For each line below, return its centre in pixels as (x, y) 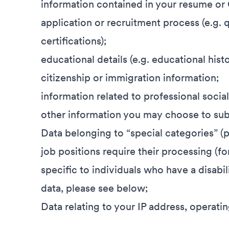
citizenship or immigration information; (130, 78)
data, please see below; (95, 188)
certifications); (74, 41)
